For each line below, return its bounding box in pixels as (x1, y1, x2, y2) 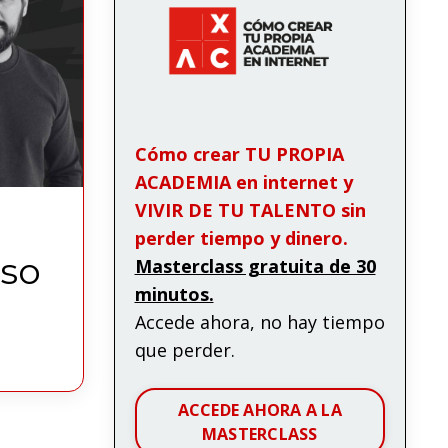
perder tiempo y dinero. (134, 225, 348, 250)
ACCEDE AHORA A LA (177, 398, 342, 421)
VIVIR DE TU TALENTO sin (134, 197, 366, 222)
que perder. (134, 337, 235, 362)
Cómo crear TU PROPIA (134, 141, 344, 166)
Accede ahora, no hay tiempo (134, 309, 385, 334)
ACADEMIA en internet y (134, 169, 353, 194)
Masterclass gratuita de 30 (134, 253, 376, 278)
